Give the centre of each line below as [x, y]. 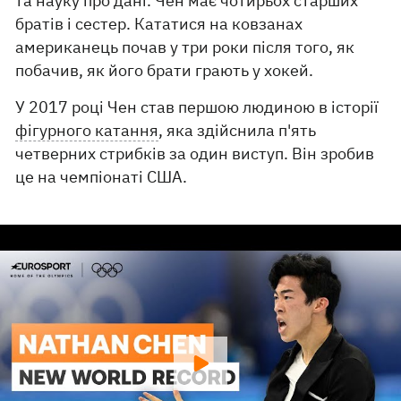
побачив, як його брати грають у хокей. [165, 70]
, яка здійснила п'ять [238, 130]
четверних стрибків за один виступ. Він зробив [195, 154]
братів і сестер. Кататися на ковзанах [159, 24]
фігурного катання [87, 130]
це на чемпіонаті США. [102, 177]
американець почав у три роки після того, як [185, 47]
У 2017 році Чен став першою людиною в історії [197, 107]
